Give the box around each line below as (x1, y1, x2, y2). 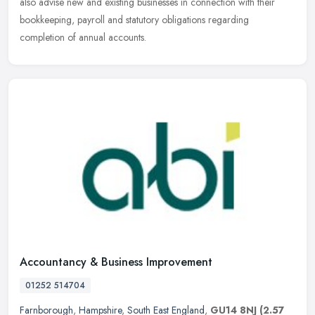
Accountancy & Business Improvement (20, 253, 212, 270)
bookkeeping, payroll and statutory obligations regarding (20, 12, 249, 27)
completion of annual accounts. (20, 30, 146, 44)
